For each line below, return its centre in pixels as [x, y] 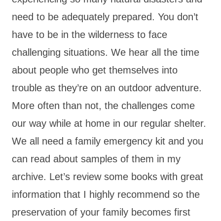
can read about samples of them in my [96, 159]
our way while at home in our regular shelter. [109, 123]
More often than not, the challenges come [103, 105]
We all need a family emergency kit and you [108, 141]
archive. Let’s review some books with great [108, 176]
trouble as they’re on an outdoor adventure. [107, 88]
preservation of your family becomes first [101, 212]
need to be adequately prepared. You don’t [105, 17]
